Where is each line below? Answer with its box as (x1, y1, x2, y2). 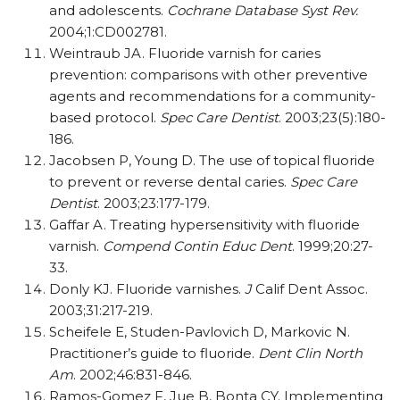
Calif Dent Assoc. (252, 280, 368, 297)
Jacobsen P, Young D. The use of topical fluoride (49, 152, 375, 169)
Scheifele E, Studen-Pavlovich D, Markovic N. (49, 323, 350, 340)
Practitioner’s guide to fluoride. (49, 345, 258, 362)
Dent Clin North (258, 345, 362, 362)
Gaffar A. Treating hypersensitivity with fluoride (49, 216, 360, 233)
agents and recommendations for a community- (49, 87, 376, 104)
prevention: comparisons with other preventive (49, 66, 368, 83)
